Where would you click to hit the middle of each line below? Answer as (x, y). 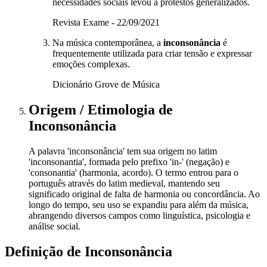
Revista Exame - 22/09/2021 (106, 23)
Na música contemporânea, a (108, 43)
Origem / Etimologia (94, 109)
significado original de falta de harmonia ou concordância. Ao (144, 194)
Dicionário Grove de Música (106, 85)
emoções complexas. (91, 64)
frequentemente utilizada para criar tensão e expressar (152, 54)
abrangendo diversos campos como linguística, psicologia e (139, 215)
